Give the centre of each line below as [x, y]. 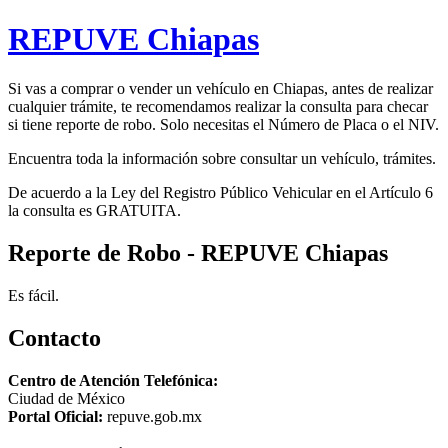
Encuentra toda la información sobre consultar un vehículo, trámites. [222, 158]
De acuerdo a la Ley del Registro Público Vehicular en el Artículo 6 [220, 192]
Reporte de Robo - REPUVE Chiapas [198, 252]
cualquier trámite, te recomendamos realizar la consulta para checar [218, 106]
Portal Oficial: [55, 416]
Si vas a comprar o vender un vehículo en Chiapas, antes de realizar [220, 88]
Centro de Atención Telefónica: [113, 380]
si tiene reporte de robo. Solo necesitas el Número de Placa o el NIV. [223, 124]
